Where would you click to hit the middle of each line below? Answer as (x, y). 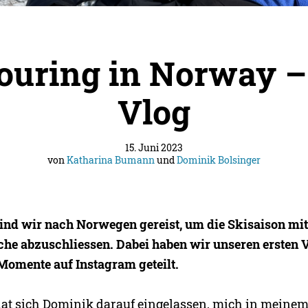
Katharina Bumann (111, 159)
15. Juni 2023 (154, 147)
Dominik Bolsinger (219, 159)
